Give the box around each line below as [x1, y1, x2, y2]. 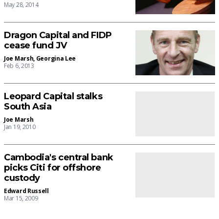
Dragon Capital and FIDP [4, 30, 112, 41]
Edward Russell [4, 186, 49, 195]
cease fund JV [4, 40, 67, 51]
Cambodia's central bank [4, 152, 113, 163]
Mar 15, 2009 [4, 194, 38, 202]
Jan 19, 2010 [4, 123, 36, 131]
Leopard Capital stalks [4, 91, 103, 102]
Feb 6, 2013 [4, 62, 34, 70]
